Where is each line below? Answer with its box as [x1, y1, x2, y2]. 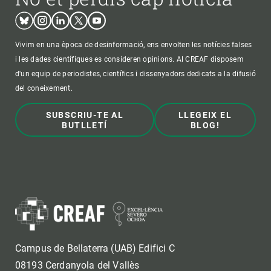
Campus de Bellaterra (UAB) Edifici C [15, 242, 175, 254]
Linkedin [51, 9, 85, 18]
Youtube [87, 9, 120, 18]
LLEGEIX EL [178, 109, 232, 120]
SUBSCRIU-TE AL [45, 109, 124, 120]
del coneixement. [15, 83, 73, 93]
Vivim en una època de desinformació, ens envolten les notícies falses [15, 40, 252, 49]
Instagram [33, 9, 72, 18]
